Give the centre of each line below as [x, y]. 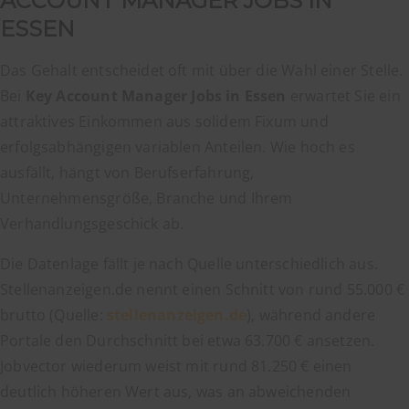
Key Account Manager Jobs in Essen [156, 95]
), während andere [311, 315]
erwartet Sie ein [343, 95]
